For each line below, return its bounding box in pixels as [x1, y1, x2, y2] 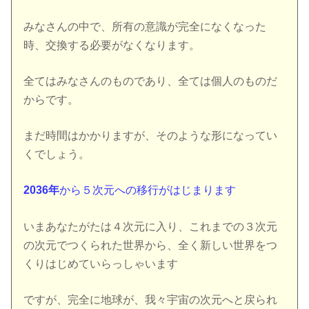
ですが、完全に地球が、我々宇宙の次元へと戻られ [23, 293, 278, 306]
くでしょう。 [23, 148, 90, 161]
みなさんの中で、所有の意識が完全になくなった [23, 21, 267, 33]
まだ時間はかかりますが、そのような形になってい [23, 130, 278, 142]
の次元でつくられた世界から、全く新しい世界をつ [23, 239, 278, 251]
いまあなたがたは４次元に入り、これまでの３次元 [23, 220, 278, 232]
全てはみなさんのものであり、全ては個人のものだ [23, 75, 278, 88]
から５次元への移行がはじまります [59, 184, 237, 197]
